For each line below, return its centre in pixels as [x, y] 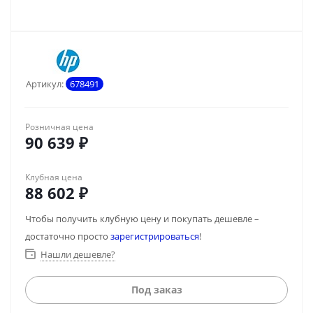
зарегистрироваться [155, 236]
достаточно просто [68, 236]
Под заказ [156, 290]
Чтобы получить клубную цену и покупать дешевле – [142, 219]
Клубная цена [54, 177]
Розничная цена [59, 127]
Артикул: [45, 84]
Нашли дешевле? [78, 254]
